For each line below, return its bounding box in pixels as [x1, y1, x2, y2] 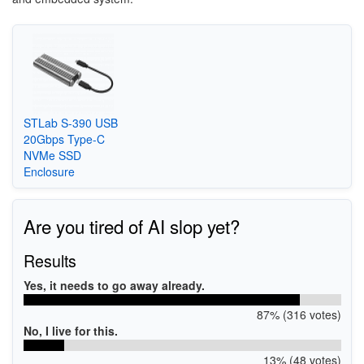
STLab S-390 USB [23, 115, 118, 132]
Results [23, 248, 76, 272]
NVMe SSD [23, 147, 81, 164]
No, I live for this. [23, 322, 118, 339]
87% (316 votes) [256, 305, 341, 323]
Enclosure [23, 163, 75, 180]
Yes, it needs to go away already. [23, 276, 205, 293]
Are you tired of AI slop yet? [23, 212, 240, 239]
